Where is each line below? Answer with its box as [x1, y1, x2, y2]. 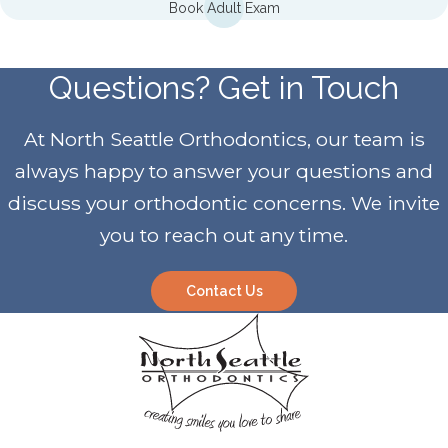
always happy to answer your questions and [15, 158, 433, 183]
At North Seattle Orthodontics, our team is [23, 126, 425, 151]
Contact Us [185, 282, 263, 299]
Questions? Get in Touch [49, 68, 399, 106]
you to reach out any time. [100, 222, 348, 247]
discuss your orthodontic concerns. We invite [8, 190, 440, 215]
